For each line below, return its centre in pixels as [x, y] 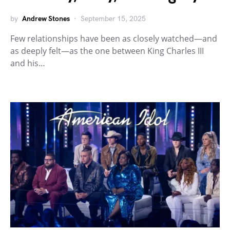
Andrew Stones [46, 18]
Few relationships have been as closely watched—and [114, 38]
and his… [28, 63]
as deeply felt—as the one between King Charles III [107, 51]
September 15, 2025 [113, 18]
